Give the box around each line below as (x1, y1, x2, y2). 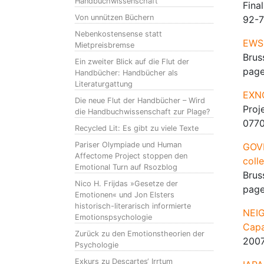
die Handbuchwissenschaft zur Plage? (75, 107, 210, 116)
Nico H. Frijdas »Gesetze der (75, 179, 178, 188)
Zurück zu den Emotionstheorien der (75, 229, 204, 238)
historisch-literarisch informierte (75, 202, 191, 210)
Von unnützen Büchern (75, 13, 154, 22)
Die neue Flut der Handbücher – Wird (75, 96, 205, 105)
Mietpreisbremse (75, 41, 134, 49)
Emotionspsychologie (75, 213, 152, 222)
